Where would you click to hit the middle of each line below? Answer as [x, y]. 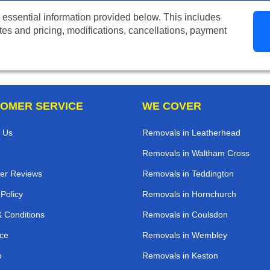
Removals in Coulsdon [185, 215]
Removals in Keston [180, 256]
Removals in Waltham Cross [196, 153]
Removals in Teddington [188, 174]
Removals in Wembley [185, 235]
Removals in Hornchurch [189, 194]
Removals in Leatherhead [191, 133]
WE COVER [172, 106]
